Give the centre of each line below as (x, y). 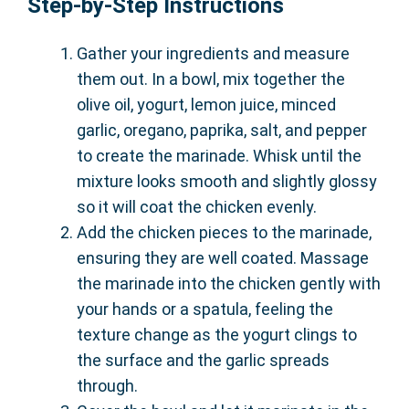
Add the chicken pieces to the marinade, (224, 232)
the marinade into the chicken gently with (229, 283)
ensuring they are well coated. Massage (223, 258)
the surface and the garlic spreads (203, 360)
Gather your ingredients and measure (213, 53)
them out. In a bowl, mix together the (211, 79)
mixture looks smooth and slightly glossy (227, 181)
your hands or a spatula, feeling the (205, 309)
